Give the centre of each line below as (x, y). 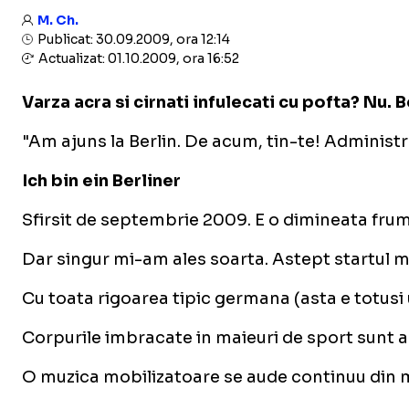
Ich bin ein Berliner (101, 181)
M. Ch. (58, 20)
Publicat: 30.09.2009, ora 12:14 (132, 39)
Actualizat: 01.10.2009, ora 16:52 (137, 58)
